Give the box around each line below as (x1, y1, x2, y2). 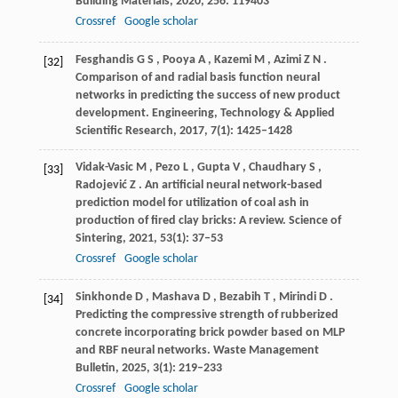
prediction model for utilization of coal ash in (75, 195, 309, 210)
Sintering (75, 231, 123, 245)
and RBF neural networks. (75, 343, 213, 357)
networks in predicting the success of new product (75, 88, 340, 102)
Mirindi (278, 290, 316, 304)
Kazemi (213, 52, 251, 67)
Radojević (75, 178, 127, 192)
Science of (288, 213, 341, 227)
